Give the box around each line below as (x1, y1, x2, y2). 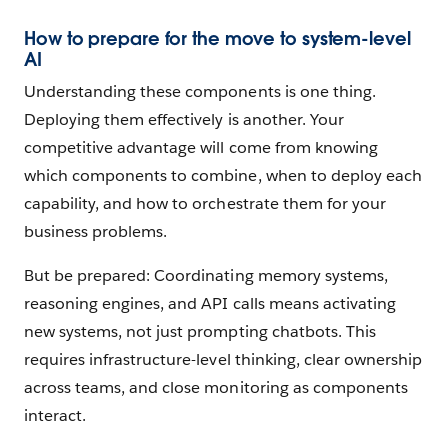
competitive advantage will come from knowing (24, 136, 378, 158)
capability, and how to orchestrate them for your (24, 192, 386, 214)
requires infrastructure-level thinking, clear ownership (24, 348, 423, 370)
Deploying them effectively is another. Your (24, 108, 344, 130)
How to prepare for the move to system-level (24, 27, 411, 51)
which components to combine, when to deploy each (24, 164, 422, 186)
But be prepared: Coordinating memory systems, (24, 264, 388, 286)
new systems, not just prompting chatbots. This (24, 320, 376, 342)
